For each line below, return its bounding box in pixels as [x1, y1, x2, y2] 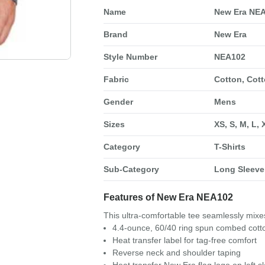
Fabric [103, 75, 129, 84]
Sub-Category [103, 164, 159, 174]
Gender [103, 97, 133, 106]
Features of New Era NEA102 [103, 192, 233, 202]
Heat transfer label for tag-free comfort [112, 235, 257, 245]
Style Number [103, 52, 157, 62]
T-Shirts [214, 142, 245, 151]
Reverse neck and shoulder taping [112, 248, 241, 257]
